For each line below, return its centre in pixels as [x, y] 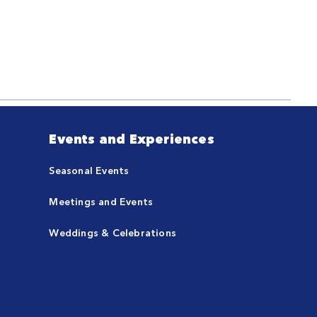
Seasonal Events [89, 170]
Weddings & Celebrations [113, 232]
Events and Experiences [132, 138]
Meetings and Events [101, 201]
